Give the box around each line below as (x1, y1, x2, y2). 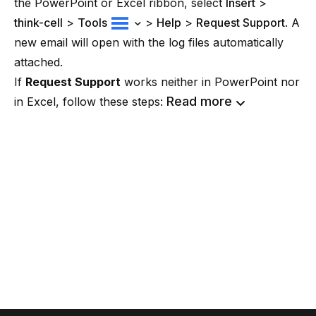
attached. (14, 54, 63, 69)
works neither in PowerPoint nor (121, 74, 300, 89)
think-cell (14, 15, 63, 30)
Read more (166, 93, 232, 109)
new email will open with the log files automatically (14, 35, 284, 49)
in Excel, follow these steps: (14, 94, 166, 109)
